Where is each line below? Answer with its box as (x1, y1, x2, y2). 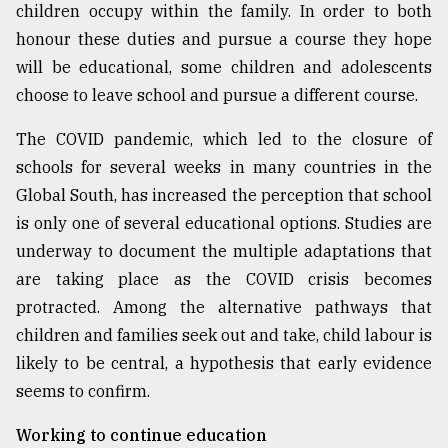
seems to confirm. (16, 381, 150, 402)
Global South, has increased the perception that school (16, 185, 432, 206)
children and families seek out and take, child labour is (16, 325, 432, 346)
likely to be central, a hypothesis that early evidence (16, 353, 432, 374)
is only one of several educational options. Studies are (16, 213, 432, 234)
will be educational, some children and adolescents (16, 57, 432, 78)
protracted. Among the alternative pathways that (16, 297, 432, 318)
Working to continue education (16, 425, 267, 446)
